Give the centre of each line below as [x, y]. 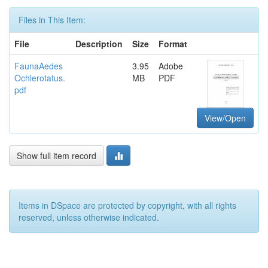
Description [99, 43]
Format [173, 43]
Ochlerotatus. [40, 77]
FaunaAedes [39, 66]
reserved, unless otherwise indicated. [89, 217]
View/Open [225, 118]
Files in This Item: [52, 19]
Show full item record [57, 155]
